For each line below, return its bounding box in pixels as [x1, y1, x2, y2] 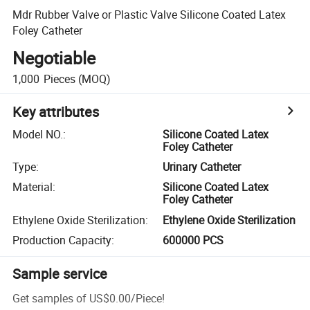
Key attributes [12, 102, 100, 121]
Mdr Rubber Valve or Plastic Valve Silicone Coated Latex [12, 6, 286, 22]
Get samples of [12, 290, 87, 306]
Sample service [12, 264, 108, 284]
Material [12, 179, 53, 195]
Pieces [43, 71, 75, 86]
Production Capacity [12, 232, 112, 248]
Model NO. [12, 126, 64, 142]
